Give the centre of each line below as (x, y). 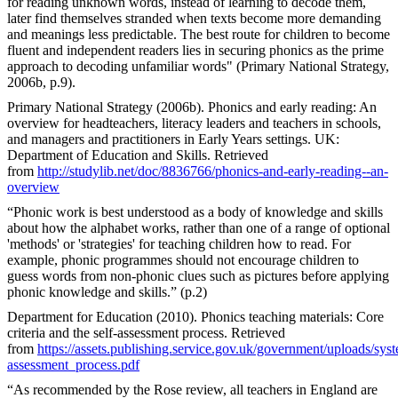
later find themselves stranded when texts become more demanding (194, 18)
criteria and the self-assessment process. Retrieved (146, 332)
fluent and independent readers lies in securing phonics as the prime (195, 50)
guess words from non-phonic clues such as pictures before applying (198, 275)
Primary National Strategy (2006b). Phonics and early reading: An (192, 107)
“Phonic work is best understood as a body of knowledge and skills (195, 211)
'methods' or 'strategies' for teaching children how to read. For (179, 243)
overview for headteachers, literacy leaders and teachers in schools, (194, 123)
